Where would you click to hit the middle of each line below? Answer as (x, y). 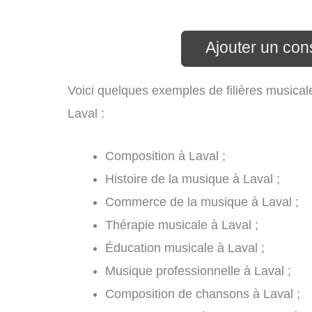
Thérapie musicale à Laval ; (182, 225)
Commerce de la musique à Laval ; (202, 202)
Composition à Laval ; (165, 156)
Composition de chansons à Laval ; (203, 294)
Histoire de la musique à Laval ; (193, 179)
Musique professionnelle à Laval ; (198, 271)
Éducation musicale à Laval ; (185, 248)
